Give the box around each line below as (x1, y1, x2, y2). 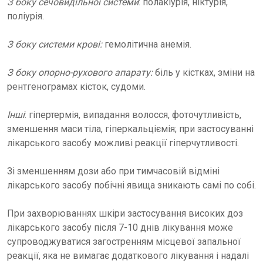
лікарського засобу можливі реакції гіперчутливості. (7, 137, 239, 149)
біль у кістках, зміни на (153, 67, 255, 78)
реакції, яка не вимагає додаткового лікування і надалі (7, 250, 249, 261)
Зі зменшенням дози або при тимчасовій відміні (7, 166, 220, 177)
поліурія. (7, 11, 44, 22)
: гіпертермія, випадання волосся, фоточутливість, (25, 109, 241, 120)
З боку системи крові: (7, 39, 102, 50)
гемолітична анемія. (102, 39, 191, 50)
